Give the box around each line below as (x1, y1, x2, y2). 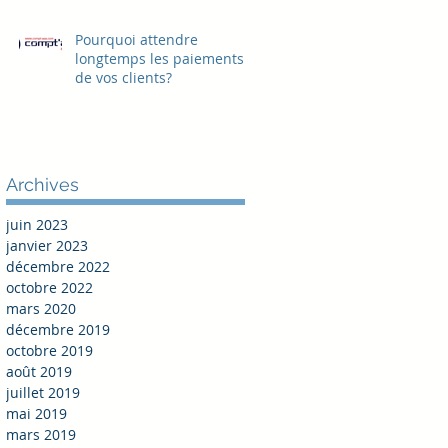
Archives (6, 173, 79, 195)
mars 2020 (6, 298, 76, 318)
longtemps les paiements (75, 48, 244, 68)
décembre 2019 (6, 319, 110, 339)
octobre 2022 (6, 277, 93, 297)
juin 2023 (6, 214, 68, 234)
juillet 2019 (6, 382, 80, 402)
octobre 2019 (6, 340, 93, 360)
